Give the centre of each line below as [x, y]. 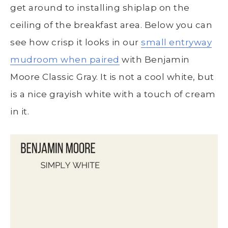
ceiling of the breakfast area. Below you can [111, 25]
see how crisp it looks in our [76, 42]
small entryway [176, 42]
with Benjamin [154, 60]
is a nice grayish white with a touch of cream [113, 94]
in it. [20, 112]
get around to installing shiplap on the [100, 8]
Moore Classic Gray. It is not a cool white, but [112, 77]
